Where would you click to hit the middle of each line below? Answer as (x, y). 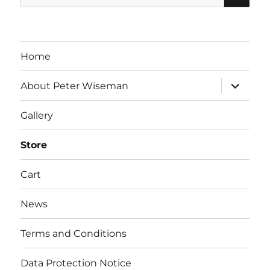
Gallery (37, 115)
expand (241, 83)
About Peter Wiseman (75, 86)
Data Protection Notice (76, 263)
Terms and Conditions (74, 233)
